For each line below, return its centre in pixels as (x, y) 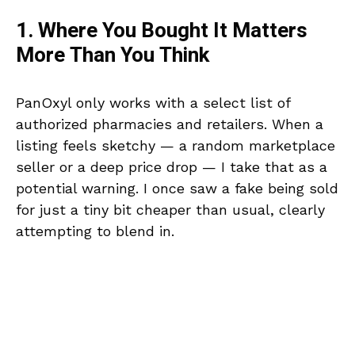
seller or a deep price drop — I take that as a (172, 167)
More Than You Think (113, 56)
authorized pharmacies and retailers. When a (170, 124)
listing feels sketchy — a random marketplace (176, 146)
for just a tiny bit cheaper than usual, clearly (170, 210)
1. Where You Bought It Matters (162, 31)
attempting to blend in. (95, 231)
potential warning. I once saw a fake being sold (177, 189)
